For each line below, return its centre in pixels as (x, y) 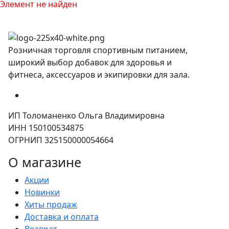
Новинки (42, 192)
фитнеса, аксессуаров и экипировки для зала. (99, 74)
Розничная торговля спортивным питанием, (99, 50)
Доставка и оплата (62, 216)
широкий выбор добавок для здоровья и (90, 62)
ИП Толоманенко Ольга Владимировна (86, 115)
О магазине (45, 162)
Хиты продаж (51, 204)
